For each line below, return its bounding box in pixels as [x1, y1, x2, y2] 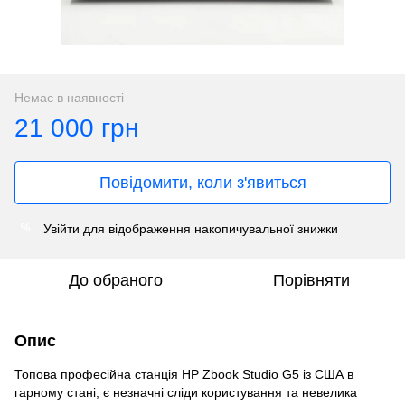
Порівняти [272, 270, 350, 289]
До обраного [69, 270, 163, 289]
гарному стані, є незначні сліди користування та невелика [14, 384, 357, 400]
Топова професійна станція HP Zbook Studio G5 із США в [14, 366, 353, 381]
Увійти [43, 221, 80, 236]
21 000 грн [14, 113, 138, 142]
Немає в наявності [14, 89, 124, 105]
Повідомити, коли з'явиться [99, 173, 306, 192]
